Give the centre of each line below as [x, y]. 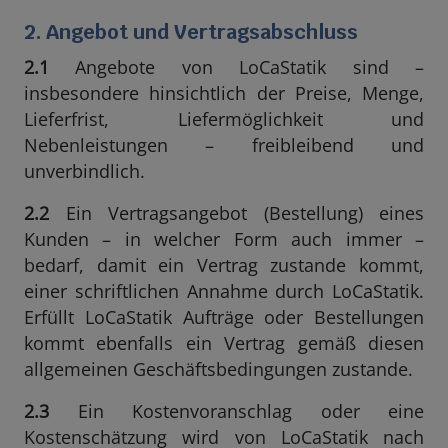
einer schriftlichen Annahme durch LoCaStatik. [224, 291]
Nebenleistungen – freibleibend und [224, 145]
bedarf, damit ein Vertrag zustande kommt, [224, 265]
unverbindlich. [84, 171]
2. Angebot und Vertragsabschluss [191, 32]
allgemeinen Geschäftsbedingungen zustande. [218, 369]
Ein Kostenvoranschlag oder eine [236, 411]
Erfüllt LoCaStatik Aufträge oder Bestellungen [224, 317]
